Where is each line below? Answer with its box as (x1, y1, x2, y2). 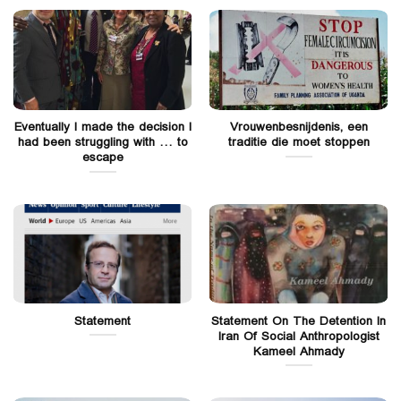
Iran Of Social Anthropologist (218, 326, 380, 346)
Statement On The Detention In (211, 311, 386, 331)
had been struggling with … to (17, 132, 188, 152)
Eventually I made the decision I (13, 116, 192, 137)
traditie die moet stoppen (227, 132, 370, 152)
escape (81, 147, 124, 167)
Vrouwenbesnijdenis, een (229, 116, 368, 137)
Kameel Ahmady (252, 341, 345, 362)
